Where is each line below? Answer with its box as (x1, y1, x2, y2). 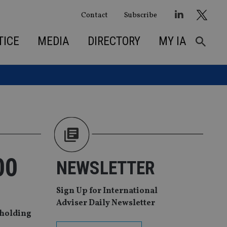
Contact (81, 10, 108, 20)
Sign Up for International (56, 185, 158, 197)
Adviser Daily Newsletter (56, 198, 155, 209)
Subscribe (124, 10, 157, 20)
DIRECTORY (87, 34, 140, 48)
